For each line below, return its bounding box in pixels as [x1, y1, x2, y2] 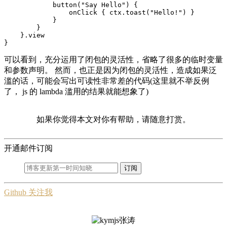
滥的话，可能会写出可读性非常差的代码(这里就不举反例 [4, 77, 209, 86]
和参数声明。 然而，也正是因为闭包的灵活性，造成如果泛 [4, 66, 217, 75]
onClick [69, 9, 97, 17]
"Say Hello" [81, 1, 126, 9]
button [53, 1, 77, 9]
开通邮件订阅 [4, 144, 53, 153]
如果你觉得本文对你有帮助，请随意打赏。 [36, 115, 191, 124]
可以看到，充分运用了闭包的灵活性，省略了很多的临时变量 [4, 55, 223, 64]
